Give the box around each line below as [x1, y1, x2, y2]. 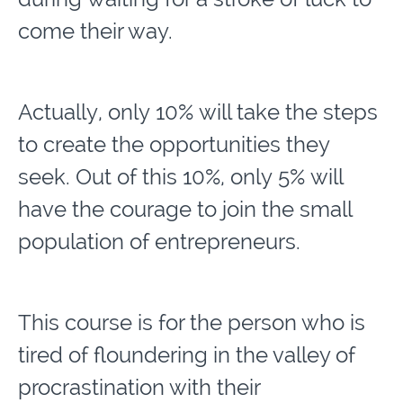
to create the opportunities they [18, 130, 329, 157]
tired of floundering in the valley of [18, 341, 355, 368]
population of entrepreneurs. [18, 228, 300, 255]
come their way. [18, 17, 173, 44]
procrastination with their [18, 373, 260, 400]
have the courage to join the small [18, 195, 352, 222]
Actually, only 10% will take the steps [18, 98, 378, 125]
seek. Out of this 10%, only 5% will [18, 163, 343, 190]
